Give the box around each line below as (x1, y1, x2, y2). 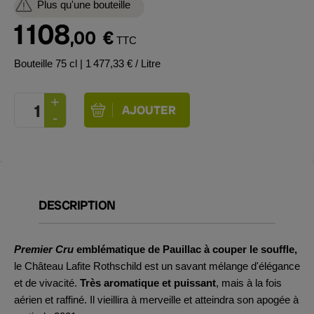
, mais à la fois (216, 277, 282, 289)
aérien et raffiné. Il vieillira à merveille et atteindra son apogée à (14, 294, 299, 306)
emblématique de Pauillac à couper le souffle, (74, 243, 297, 255)
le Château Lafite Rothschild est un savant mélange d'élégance (14, 260, 300, 272)
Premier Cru (14, 243, 74, 255)
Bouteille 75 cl (14, 57, 80, 69)
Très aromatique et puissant (80, 277, 216, 289)
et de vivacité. (14, 277, 80, 289)
